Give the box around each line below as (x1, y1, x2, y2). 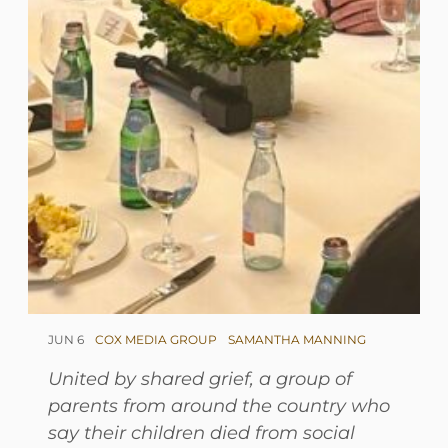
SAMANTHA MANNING (228, 331, 366, 347)
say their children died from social (48, 420, 355, 444)
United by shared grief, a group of (48, 366, 352, 390)
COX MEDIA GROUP (95, 331, 217, 347)
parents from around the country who (48, 393, 390, 417)
